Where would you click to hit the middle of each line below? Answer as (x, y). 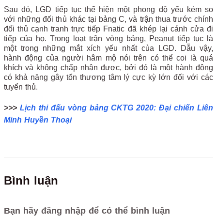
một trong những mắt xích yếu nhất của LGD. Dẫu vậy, (108, 48)
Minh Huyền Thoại (38, 120)
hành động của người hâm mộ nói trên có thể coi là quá (108, 58)
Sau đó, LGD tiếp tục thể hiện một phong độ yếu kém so (108, 9)
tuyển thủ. (21, 87)
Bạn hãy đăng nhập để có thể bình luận (87, 210)
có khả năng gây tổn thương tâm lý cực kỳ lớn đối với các (108, 77)
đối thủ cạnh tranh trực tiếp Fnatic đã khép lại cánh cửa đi (108, 29)
